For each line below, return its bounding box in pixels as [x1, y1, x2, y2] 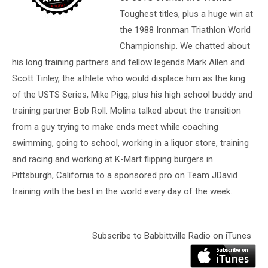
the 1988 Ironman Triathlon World [120, 24, 251, 35]
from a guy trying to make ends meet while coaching [12, 121, 218, 132]
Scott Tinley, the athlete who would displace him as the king [12, 72, 245, 84]
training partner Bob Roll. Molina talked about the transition [12, 105, 241, 116]
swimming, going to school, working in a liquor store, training [12, 137, 249, 148]
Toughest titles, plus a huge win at [120, 8, 253, 19]
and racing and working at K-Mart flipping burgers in [12, 153, 213, 165]
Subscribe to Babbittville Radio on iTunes [92, 230, 256, 241]
